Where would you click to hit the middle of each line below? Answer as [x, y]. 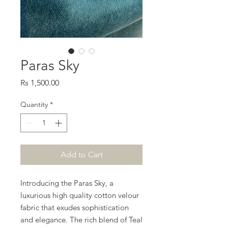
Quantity [34, 104]
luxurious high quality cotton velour [80, 195]
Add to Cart [81, 154]
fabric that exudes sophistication [75, 207]
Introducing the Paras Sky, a [67, 183]
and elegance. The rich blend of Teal [81, 220]
